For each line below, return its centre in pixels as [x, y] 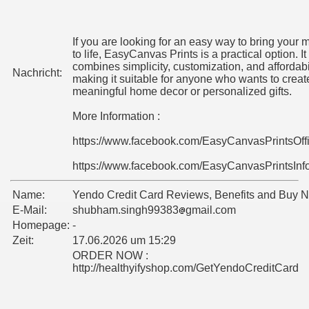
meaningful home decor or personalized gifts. [182, 92]
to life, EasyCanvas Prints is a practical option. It [189, 54]
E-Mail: [30, 210]
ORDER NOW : [110, 256]
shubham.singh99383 [126, 210]
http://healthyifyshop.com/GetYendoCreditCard [186, 268]
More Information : [116, 117]
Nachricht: [37, 73]
